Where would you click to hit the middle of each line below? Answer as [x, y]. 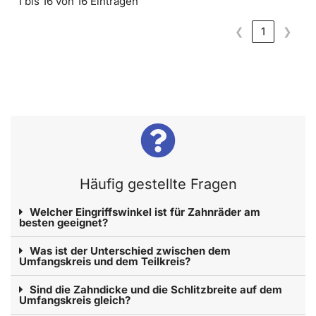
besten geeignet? [63, 223]
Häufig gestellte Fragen [158, 184]
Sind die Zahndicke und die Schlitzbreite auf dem [156, 290]
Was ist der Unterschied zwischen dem [130, 251]
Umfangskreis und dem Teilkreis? [105, 262]
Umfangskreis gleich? [75, 300]
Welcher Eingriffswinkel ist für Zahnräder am [145, 212]
